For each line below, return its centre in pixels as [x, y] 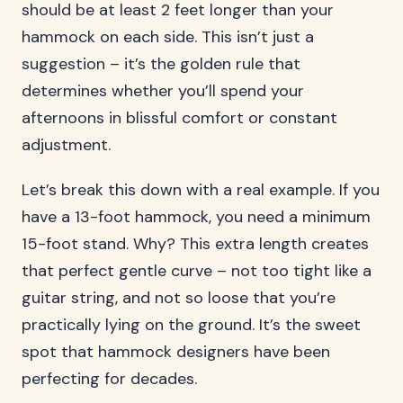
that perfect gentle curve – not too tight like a [197, 271]
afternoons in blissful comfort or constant [179, 118]
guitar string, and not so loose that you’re [179, 298]
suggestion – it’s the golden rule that [161, 64]
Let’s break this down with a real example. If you [201, 190]
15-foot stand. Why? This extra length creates [195, 244]
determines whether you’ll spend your [163, 91]
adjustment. [66, 145]
